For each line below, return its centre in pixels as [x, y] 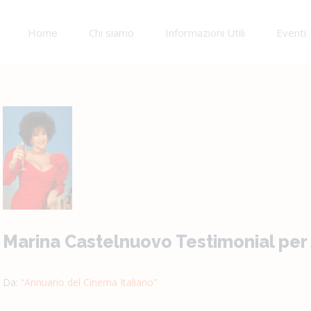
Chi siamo [111, 32]
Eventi [291, 32]
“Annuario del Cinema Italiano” [89, 282]
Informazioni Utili [205, 32]
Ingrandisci [26, 115]
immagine [24, 134]
